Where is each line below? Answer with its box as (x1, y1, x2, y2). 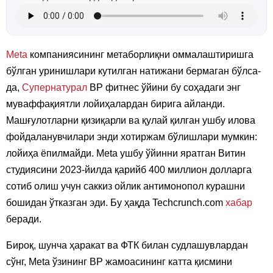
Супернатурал (22, 82, 87, 93)
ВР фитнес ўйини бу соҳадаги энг (87, 82, 241, 93)
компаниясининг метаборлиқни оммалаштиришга (27, 49, 253, 60)
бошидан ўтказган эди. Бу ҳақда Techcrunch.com (6, 197, 225, 208)
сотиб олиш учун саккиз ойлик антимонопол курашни (6, 180, 245, 191)
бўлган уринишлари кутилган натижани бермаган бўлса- (6, 65, 261, 76)
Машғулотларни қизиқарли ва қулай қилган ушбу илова (6, 115, 255, 126)
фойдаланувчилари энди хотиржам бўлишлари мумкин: (6, 131, 257, 142)
